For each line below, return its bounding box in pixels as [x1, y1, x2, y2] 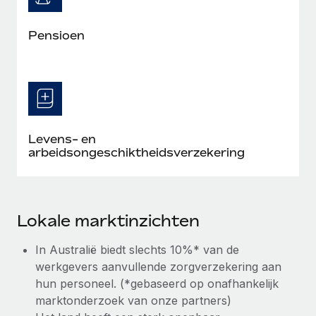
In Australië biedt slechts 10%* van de [35, 242, 239, 257]
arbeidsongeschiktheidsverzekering [28, 145, 245, 159]
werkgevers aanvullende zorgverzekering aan [35, 259, 281, 274]
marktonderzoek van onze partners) [35, 293, 231, 308]
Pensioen [28, 28, 85, 42]
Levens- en [28, 131, 96, 146]
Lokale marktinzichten [17, 211, 200, 230]
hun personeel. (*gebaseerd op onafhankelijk [35, 276, 279, 291]
